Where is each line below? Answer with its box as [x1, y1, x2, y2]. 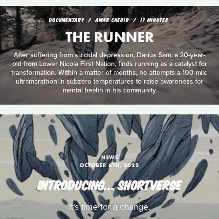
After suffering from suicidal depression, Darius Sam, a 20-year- [14, 50, 205, 59]
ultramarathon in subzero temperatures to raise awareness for [16, 77, 203, 86]
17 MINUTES [140, 17, 168, 23]
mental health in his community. [62, 86, 157, 94]
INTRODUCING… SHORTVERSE [38, 177, 181, 192]
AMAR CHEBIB [95, 17, 131, 23]
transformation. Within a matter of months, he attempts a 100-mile [11, 68, 208, 77]
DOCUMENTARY [49, 17, 84, 23]
